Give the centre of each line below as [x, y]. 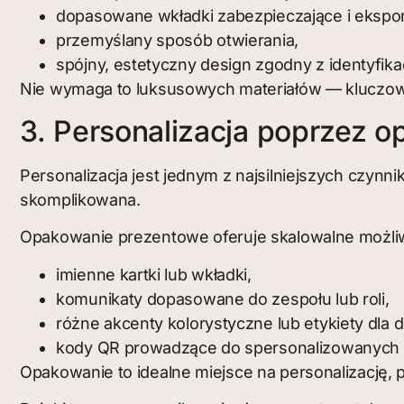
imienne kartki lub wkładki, [154, 274]
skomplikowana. [80, 199]
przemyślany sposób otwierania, [177, 41]
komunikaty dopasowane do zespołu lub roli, [223, 298]
